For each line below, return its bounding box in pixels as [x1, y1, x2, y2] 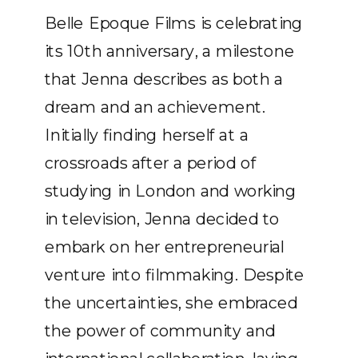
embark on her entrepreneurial [45, 237, 284, 257]
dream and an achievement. [45, 97, 265, 117]
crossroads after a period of [45, 153, 257, 173]
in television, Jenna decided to [45, 209, 280, 229]
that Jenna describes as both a [45, 69, 284, 89]
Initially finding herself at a [45, 125, 249, 145]
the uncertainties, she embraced [45, 292, 298, 313]
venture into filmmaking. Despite [45, 265, 304, 285]
